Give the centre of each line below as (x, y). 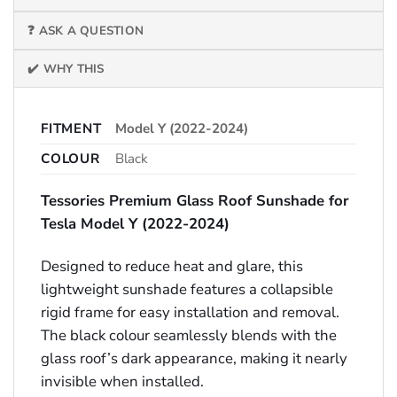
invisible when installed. (122, 381)
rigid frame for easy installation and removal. (190, 312)
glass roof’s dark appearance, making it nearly (194, 358)
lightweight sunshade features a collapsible (187, 289)
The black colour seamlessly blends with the (189, 335)
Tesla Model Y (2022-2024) (135, 224)
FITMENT (71, 129)
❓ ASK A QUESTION (86, 31)
